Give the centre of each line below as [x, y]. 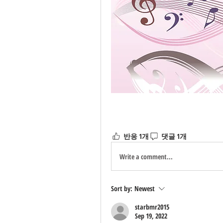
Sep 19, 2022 [151, 216]
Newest [145, 189]
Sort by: [122, 189]
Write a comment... [146, 156]
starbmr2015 [152, 207]
